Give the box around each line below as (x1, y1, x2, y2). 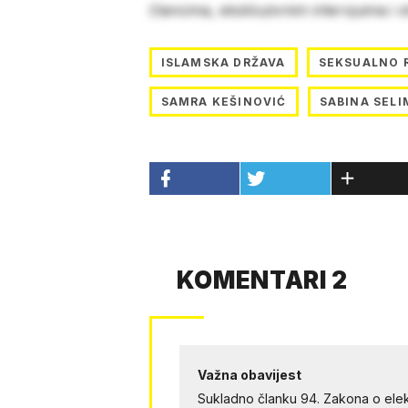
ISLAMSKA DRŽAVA (160, 56, 286, 70)
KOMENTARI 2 (176, 266, 348, 295)
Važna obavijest (197, 367, 301, 383)
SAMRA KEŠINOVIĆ (160, 95, 287, 109)
